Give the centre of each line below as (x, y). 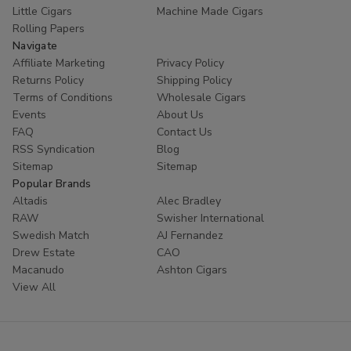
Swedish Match (51, 235)
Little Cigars (42, 11)
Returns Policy (48, 80)
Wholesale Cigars (201, 97)
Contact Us (185, 132)
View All (34, 287)
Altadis (30, 201)
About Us (180, 114)
